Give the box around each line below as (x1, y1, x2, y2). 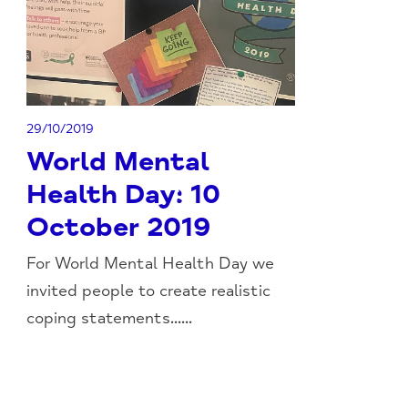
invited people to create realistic (26, 280, 271, 301)
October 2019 (26, 210, 212, 244)
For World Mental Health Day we (26, 253, 275, 273)
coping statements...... (26, 308, 193, 328)
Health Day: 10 (26, 178, 221, 211)
